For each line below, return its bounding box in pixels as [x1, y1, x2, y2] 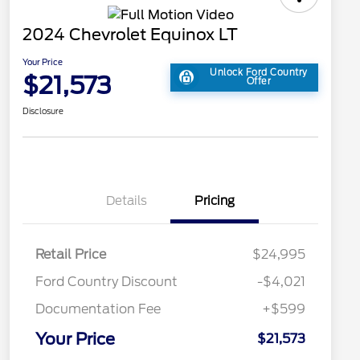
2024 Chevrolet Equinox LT [22, 25, 238, 45]
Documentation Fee [35, 301, 161, 317]
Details [105, 194, 147, 209]
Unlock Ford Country [210, 67, 308, 79]
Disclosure [22, 106, 63, 117]
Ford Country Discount [35, 274, 178, 290]
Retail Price [35, 247, 106, 263]
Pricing [194, 194, 235, 209]
